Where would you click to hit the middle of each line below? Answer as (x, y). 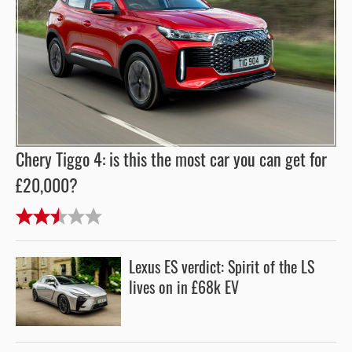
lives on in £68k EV (184, 287)
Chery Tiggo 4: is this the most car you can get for (171, 159)
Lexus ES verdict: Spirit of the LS (222, 267)
